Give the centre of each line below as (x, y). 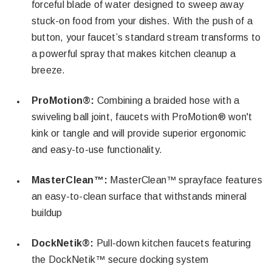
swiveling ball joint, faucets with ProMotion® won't (142, 117)
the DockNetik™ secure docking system (120, 260)
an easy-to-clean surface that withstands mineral (139, 196)
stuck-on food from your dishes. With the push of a (142, 21)
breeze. (49, 70)
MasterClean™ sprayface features (186, 180)
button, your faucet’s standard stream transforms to (146, 37)
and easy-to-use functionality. (97, 150)
